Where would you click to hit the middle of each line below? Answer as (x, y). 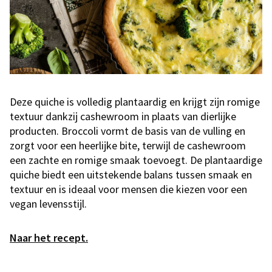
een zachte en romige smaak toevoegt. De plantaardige (136, 160)
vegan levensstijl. (48, 204)
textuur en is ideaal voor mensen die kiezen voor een (128, 189)
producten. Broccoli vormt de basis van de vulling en (127, 131)
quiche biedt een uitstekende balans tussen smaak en (131, 175)
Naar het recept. (49, 238)
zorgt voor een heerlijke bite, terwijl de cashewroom (128, 146)
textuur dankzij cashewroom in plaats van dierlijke (123, 117)
